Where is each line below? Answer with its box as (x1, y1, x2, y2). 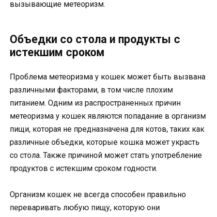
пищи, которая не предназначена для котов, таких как (10, 124, 204, 134)
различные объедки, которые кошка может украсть (10, 137, 200, 147)
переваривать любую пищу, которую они (10, 202, 160, 212)
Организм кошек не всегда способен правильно (10, 189, 186, 199)
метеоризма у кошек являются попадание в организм (10, 111, 206, 121)
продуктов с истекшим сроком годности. (10, 163, 157, 173)
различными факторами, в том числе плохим (10, 85, 173, 94)
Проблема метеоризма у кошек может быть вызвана (10, 72, 205, 81)
